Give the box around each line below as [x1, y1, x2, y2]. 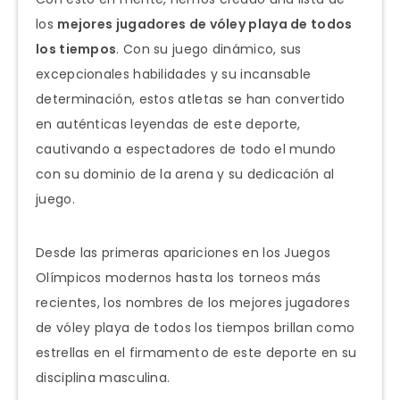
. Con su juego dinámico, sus [116, 39, 302, 58]
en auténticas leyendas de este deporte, [36, 114, 301, 133]
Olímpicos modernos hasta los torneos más [36, 268, 321, 287]
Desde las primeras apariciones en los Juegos [36, 243, 331, 262]
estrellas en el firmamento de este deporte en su [36, 343, 357, 362]
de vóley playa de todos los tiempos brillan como [36, 318, 355, 337]
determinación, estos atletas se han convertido [36, 89, 346, 108]
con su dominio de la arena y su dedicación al [36, 164, 335, 183]
